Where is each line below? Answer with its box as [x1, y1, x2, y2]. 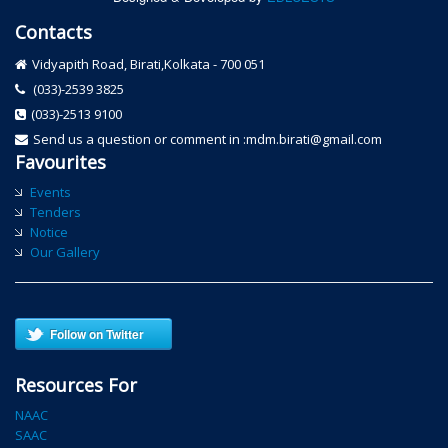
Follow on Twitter [50, 324, 144, 343]
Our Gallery [30, 242, 100, 261]
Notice [30, 222, 68, 241]
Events [30, 182, 71, 201]
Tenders [30, 202, 81, 221]
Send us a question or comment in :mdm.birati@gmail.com [33, 129, 383, 148]
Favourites [15, 149, 106, 174]
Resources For [15, 372, 137, 397]
